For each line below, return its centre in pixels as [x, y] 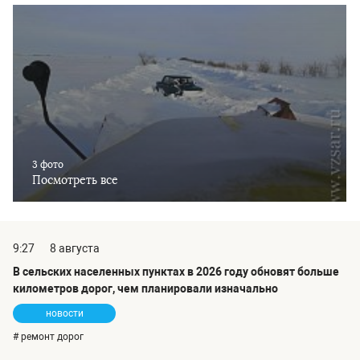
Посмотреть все [75, 181]
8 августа [75, 249]
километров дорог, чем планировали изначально [145, 289]
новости [64, 314]
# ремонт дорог [48, 337]
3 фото [48, 165]
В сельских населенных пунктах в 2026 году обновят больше [176, 272]
